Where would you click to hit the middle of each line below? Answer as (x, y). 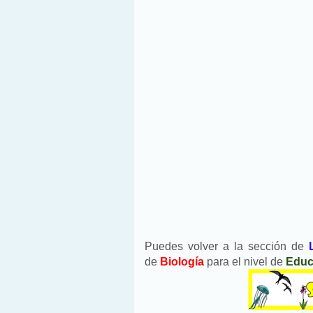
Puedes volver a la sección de (227, 246)
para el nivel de (246, 262)
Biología (183, 262)
